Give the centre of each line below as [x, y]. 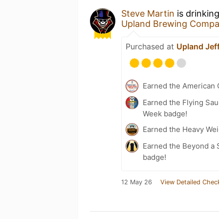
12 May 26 [137, 182]
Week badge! [165, 114]
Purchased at [151, 46]
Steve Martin [148, 13]
